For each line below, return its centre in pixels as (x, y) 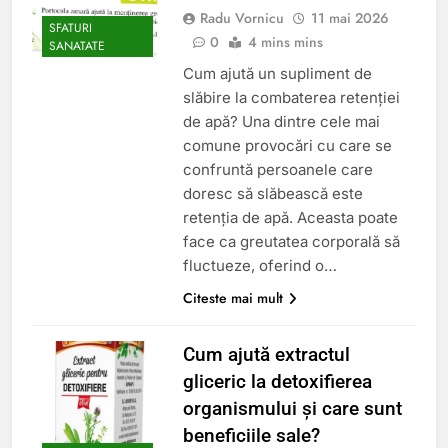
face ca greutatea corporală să (291, 241)
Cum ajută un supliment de (277, 73)
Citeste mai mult (232, 297)
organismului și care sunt (292, 408)
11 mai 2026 (349, 17)
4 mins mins (285, 41)
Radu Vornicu (241, 17)
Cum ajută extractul (266, 354)
